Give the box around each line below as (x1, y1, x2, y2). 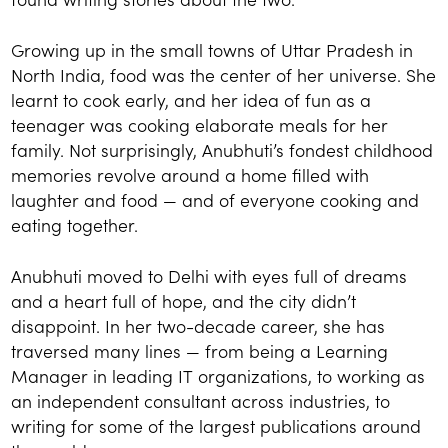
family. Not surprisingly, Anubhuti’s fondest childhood (11, 136, 434, 162)
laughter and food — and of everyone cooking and (11, 186, 420, 212)
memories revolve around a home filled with (11, 161, 370, 187)
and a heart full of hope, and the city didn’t (11, 288, 357, 314)
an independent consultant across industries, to (11, 388, 391, 414)
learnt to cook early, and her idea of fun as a (11, 86, 372, 112)
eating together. (11, 211, 139, 237)
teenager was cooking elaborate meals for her (11, 111, 389, 137)
